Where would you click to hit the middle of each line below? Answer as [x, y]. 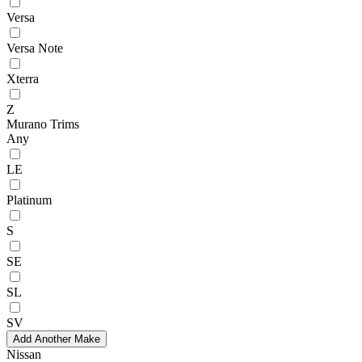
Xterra [23, 78]
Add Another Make [57, 339]
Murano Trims [43, 124]
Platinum [29, 200]
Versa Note [35, 48]
